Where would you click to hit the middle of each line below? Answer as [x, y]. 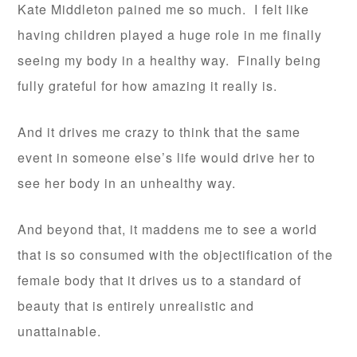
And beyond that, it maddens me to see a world [168, 229]
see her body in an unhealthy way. [127, 183]
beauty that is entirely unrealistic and [136, 306]
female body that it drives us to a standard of [160, 280]
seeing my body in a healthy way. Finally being [170, 61]
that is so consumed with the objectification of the [176, 255]
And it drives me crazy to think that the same [159, 132]
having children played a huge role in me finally [170, 35]
